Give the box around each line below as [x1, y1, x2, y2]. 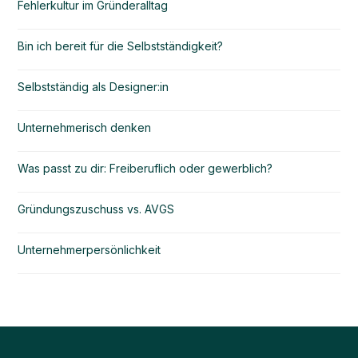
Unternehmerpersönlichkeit [18, 242, 161, 257]
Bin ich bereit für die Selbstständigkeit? [18, 38, 224, 53]
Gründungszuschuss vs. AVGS [18, 201, 175, 216]
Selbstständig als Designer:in [18, 79, 169, 93]
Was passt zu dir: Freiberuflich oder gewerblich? [18, 161, 273, 175]
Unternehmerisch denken [18, 120, 152, 134]
